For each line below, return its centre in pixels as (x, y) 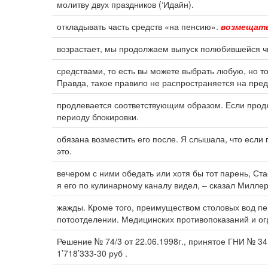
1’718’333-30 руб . (92, 253)
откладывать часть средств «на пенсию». (139, 26)
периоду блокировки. (98, 117)
